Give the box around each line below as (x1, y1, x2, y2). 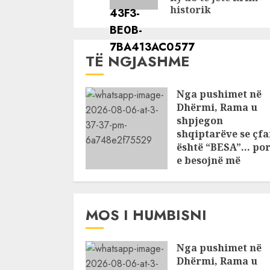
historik (170, 3, 211, 16)
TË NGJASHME (86, 51, 190, 72)
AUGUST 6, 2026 (184, 184, 231, 193)
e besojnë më (177, 154, 240, 167)
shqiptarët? (177, 167, 236, 180)
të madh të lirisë (115, 5, 198, 19)
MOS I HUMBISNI (86, 204, 207, 225)
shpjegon (177, 114, 223, 127)
